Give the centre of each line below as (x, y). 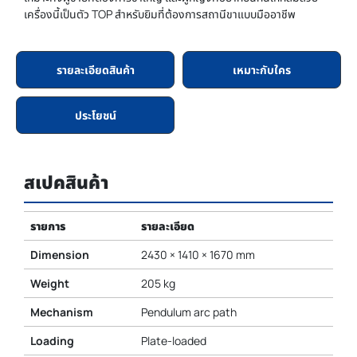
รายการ (47, 226)
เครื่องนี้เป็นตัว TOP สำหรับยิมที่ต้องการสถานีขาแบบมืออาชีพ (160, 14)
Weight (49, 284)
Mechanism (61, 312)
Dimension (59, 255)
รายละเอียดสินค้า (95, 70)
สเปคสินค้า (66, 182)
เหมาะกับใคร (262, 70)
